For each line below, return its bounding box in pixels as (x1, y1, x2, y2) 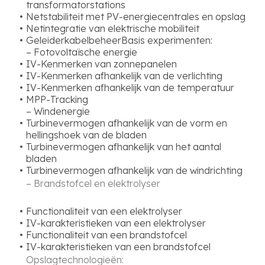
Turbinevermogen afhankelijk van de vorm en (26, 117, 227, 129)
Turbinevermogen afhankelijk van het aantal (26, 141, 221, 153)
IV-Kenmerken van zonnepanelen (26, 58, 177, 70)
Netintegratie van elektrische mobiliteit (26, 22, 199, 34)
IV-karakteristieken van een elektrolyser (26, 217, 206, 229)
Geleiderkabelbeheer (26, 34, 121, 46)
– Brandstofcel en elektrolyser (26, 177, 160, 189)
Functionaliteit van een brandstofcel (26, 229, 187, 241)
